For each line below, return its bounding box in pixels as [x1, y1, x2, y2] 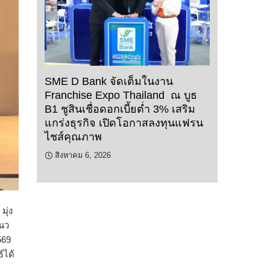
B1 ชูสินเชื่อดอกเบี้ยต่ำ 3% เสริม [45, 103, 195, 116]
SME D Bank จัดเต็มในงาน [45, 75, 173, 88]
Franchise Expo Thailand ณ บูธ [45, 89, 197, 102]
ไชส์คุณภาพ [45, 131, 102, 143]
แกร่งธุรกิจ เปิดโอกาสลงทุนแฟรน [45, 117, 203, 130]
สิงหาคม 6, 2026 [55, 151, 111, 160]
